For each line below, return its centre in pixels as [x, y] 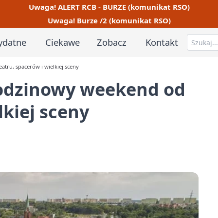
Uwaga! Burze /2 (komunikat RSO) [109, 21]
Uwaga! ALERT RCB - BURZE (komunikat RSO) [109, 7]
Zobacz [112, 42]
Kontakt [162, 42]
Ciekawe [62, 42]
